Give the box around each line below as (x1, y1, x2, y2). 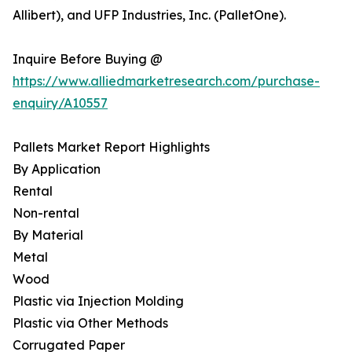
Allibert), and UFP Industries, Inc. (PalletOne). (13, 7, 286, 24)
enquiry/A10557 (13, 95, 108, 112)
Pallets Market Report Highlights (13, 139, 210, 156)
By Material (13, 227, 83, 244)
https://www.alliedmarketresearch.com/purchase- (13, 73, 320, 90)
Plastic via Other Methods (13, 315, 168, 332)
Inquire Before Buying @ (13, 51, 163, 68)
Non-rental (13, 205, 79, 222)
